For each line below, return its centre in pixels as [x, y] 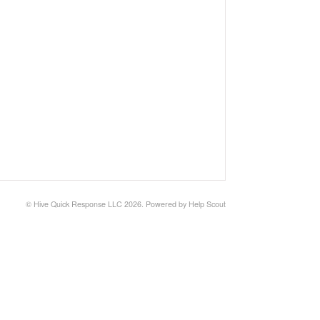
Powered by [167, 204]
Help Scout [207, 204]
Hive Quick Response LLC [78, 204]
